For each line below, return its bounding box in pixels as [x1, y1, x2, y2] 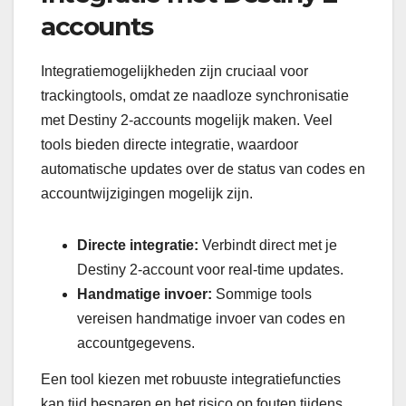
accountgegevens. [77, 334, 195, 351]
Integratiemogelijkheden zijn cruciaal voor [41, 63, 308, 79]
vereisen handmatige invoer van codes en [77, 310, 345, 326]
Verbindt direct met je [198, 237, 337, 253]
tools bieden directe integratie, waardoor [41, 136, 298, 152]
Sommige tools [212, 285, 312, 302]
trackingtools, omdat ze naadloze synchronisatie [41, 87, 349, 103]
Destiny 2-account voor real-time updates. [77, 261, 343, 277]
